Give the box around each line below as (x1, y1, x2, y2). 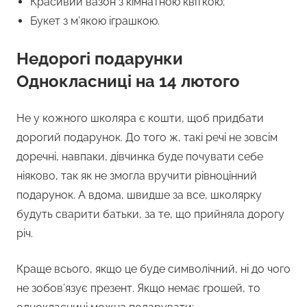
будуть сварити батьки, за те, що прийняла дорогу (16, 208, 284, 221)
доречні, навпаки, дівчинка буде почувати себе (16, 150, 263, 164)
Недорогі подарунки (16, 49, 183, 69)
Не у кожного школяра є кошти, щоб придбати (16, 112, 264, 125)
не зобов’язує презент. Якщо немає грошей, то (16, 282, 260, 295)
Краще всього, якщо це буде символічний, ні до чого (16, 262, 291, 276)
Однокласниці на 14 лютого (16, 71, 240, 92)
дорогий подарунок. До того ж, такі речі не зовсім (16, 131, 278, 145)
